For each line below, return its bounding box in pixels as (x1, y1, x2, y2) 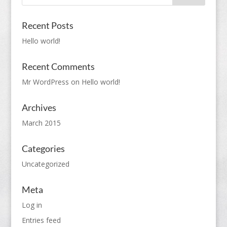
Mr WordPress (21, 77, 69, 87)
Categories (21, 143, 65, 154)
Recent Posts (21, 20, 73, 31)
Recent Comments (21, 61, 95, 72)
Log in (21, 200, 42, 210)
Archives (21, 102, 56, 113)
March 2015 (21, 118, 61, 128)
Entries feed (21, 215, 61, 225)
